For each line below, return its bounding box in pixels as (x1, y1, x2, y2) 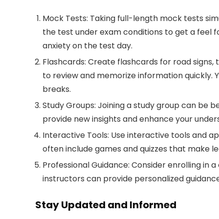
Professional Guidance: (43, 159, 130, 171)
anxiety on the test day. (43, 40, 132, 51)
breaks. (43, 84, 71, 95)
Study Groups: (43, 100, 96, 111)
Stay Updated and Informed (35, 198, 176, 212)
